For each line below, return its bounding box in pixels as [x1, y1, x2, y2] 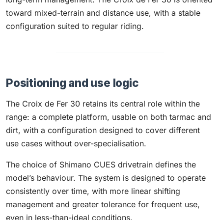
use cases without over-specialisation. [6, 138, 146, 148]
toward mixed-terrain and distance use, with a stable [6, 8, 200, 18]
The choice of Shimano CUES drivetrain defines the [6, 160, 196, 169]
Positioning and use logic [6, 76, 139, 89]
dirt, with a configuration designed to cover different [6, 125, 200, 135]
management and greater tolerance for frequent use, [6, 199, 200, 209]
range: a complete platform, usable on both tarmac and [6, 112, 211, 122]
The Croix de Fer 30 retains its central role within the [6, 99, 200, 109]
